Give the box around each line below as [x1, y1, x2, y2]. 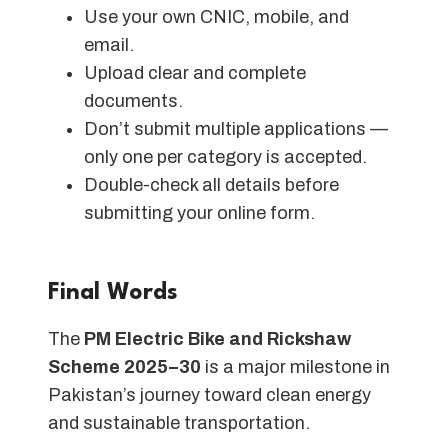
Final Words [48, 281, 178, 306]
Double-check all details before [84, 175, 339, 196]
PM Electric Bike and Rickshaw [84, 328, 351, 349]
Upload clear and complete [84, 63, 306, 84]
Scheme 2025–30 [48, 356, 201, 377]
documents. [84, 91, 183, 112]
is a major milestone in [201, 356, 390, 377]
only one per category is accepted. [84, 147, 367, 168]
